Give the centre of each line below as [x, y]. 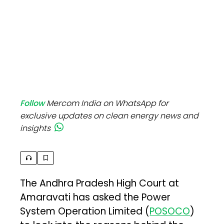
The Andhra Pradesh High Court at [100, 183]
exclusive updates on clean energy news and [109, 115]
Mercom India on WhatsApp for [108, 103]
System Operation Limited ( [85, 211]
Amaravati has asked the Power [95, 197]
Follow [32, 103]
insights [35, 128]
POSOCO [170, 211]
